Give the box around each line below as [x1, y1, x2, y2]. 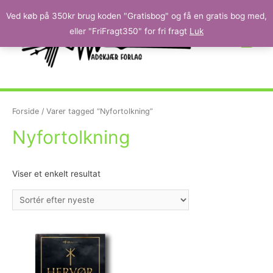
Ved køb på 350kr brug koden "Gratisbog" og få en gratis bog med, [6, 10, 267, 21]
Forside [12, 106, 39, 116]
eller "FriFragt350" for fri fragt [69, 26, 190, 36]
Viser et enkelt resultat [12, 168, 101, 179]
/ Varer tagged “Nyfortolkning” [39, 106, 153, 116]
